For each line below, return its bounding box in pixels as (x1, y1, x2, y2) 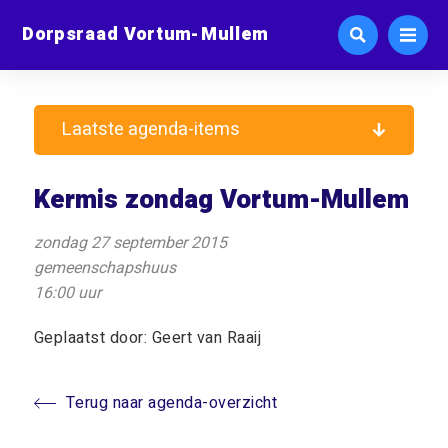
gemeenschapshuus (33, 256, 176, 280)
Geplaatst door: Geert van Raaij (33, 326, 262, 350)
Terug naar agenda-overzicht (65, 391, 278, 415)
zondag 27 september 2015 (33, 231, 227, 255)
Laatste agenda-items (62, 116, 241, 143)
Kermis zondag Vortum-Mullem (33, 181, 409, 219)
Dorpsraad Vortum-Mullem (22, 20, 269, 47)
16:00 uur (33, 281, 101, 305)
